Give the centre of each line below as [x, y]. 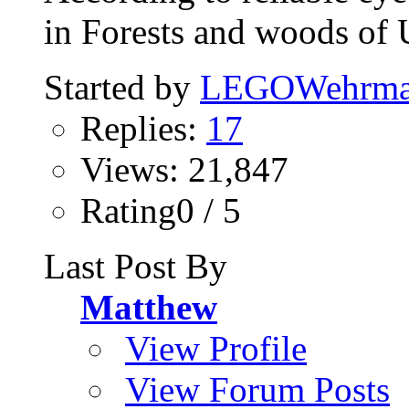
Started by [122, 88]
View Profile [216, 349]
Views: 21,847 [184, 170]
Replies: [143, 129]
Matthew [149, 308]
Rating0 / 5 [161, 211]
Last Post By [136, 267]
